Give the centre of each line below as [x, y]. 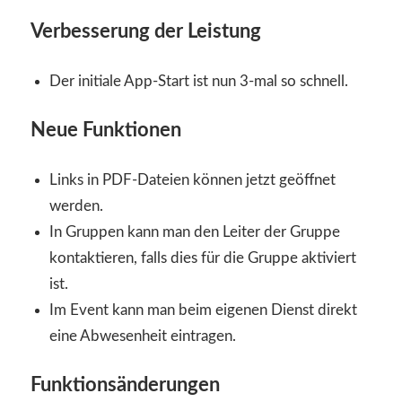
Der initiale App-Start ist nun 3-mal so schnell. [199, 81]
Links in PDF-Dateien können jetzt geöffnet [193, 179]
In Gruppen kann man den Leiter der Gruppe [195, 232]
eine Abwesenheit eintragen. [143, 336]
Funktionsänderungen [125, 385]
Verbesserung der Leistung [146, 32]
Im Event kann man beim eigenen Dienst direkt [204, 310]
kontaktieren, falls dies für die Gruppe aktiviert [203, 258]
